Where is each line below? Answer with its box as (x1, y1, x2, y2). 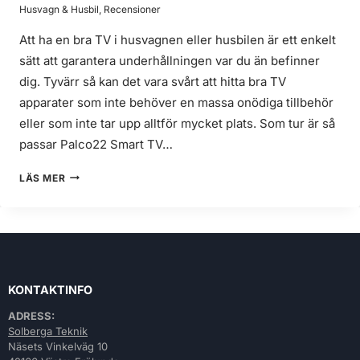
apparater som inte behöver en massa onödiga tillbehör (19, 94, 333, 110)
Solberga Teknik (8, 325, 88, 338)
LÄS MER (19, 171, 66, 184)
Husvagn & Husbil (19, 2, 99, 15)
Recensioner (104, 2, 161, 15)
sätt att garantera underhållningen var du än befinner (19, 52, 320, 68)
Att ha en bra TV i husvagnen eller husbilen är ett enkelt (19, 31, 336, 47)
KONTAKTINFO (8, 283, 92, 297)
